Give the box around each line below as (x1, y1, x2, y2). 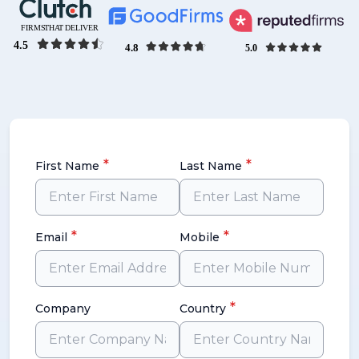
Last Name (179, 159, 242, 173)
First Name (35, 159, 99, 173)
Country (179, 301, 226, 316)
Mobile (179, 230, 220, 244)
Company (35, 301, 91, 316)
